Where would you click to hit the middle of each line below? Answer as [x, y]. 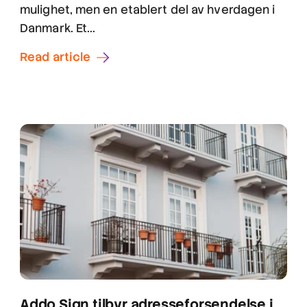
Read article [56, 57]
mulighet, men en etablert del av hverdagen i [148, 10]
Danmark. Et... [58, 28]
